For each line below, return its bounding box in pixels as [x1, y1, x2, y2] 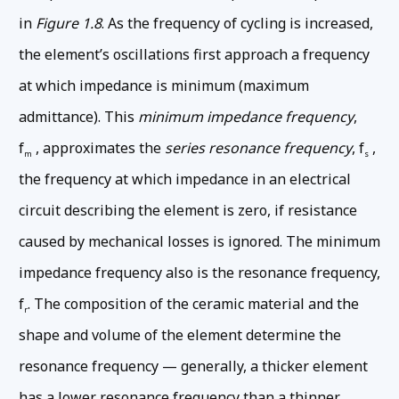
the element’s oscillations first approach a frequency [19, 44, 370, 64]
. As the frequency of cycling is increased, [102, 12, 373, 33]
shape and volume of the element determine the [19, 324, 341, 345]
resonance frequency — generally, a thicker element [19, 355, 368, 376]
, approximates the [32, 137, 165, 158]
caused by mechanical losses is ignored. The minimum [19, 231, 380, 251]
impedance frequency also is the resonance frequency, [19, 262, 380, 282]
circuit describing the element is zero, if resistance [19, 199, 357, 220]
